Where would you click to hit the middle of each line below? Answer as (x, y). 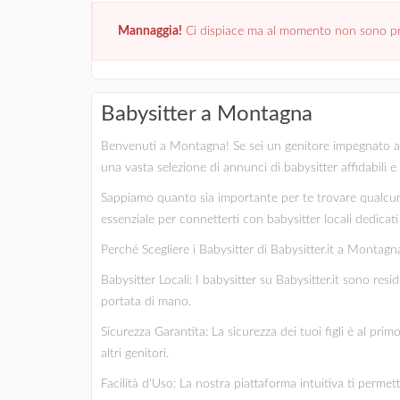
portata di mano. (146, 302)
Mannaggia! (150, 31)
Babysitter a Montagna (207, 114)
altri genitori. (135, 354)
